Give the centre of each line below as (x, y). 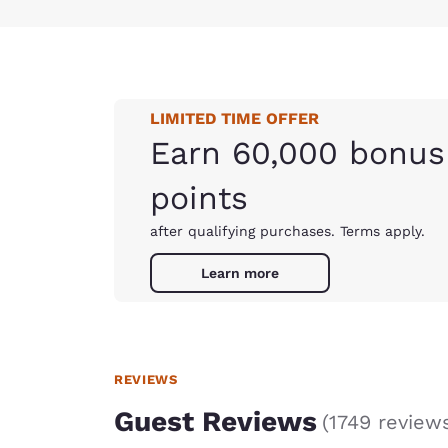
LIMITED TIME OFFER (234, 118)
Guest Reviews (215, 421)
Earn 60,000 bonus (297, 153)
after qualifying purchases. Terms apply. (287, 231)
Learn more (240, 273)
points (199, 198)
